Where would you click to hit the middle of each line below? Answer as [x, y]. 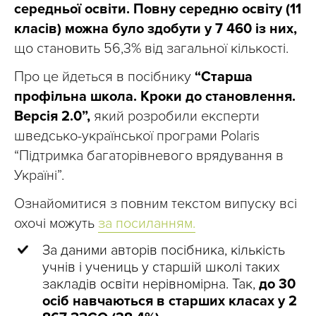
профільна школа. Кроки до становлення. [155, 96]
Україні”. [39, 175]
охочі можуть [56, 223]
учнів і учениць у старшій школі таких [161, 267]
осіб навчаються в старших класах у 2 [170, 301]
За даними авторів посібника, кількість [164, 250]
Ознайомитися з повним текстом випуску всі [156, 203]
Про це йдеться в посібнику [103, 77]
